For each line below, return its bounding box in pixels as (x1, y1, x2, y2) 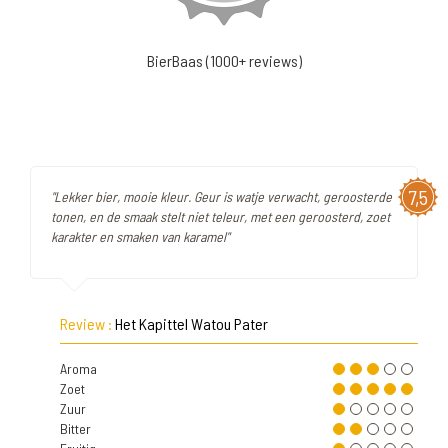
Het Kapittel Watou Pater (115, 314, 268, 333)
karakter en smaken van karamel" (51, 228, 229, 245)
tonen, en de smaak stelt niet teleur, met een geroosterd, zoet (51, 208, 390, 225)
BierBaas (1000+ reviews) (146, 51, 302, 70)
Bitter (60, 420, 91, 437)
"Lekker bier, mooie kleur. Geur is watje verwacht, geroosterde (51, 188, 392, 205)
